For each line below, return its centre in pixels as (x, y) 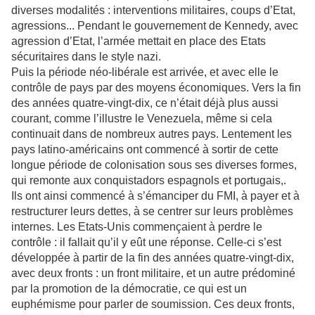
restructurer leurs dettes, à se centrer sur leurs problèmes (152, 212)
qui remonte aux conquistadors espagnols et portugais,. (149, 181)
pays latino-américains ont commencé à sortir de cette (145, 150)
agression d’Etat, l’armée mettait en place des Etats (139, 41)
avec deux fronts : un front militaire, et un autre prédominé (153, 274)
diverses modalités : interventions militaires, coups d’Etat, (153, 11)
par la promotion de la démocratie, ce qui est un (129, 289)
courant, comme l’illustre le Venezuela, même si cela (142, 119)
